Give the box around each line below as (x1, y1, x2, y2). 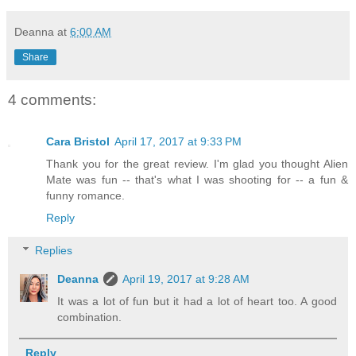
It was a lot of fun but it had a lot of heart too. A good (57, 295, 337, 308)
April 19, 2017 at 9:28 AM (122, 273, 250, 286)
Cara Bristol (46, 134, 110, 148)
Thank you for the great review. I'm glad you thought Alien (46, 157, 348, 170)
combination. (57, 311, 122, 324)
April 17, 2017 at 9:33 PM (114, 134, 242, 148)
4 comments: (8, 91, 96, 109)
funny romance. (46, 188, 125, 202)
